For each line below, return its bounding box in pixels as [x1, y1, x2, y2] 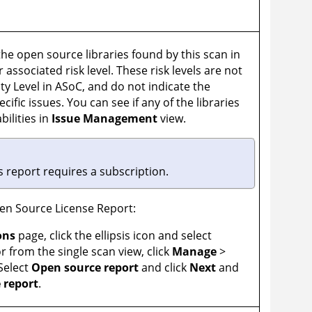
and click [139, 260, 190, 276]
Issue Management [52, 111, 158, 127]
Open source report [31, 260, 139, 276]
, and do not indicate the [82, 79, 211, 95]
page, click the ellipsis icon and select [15, 228, 212, 244]
